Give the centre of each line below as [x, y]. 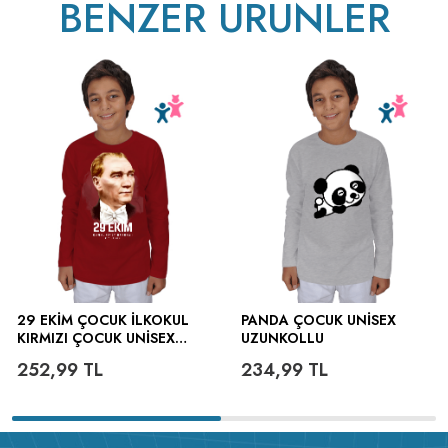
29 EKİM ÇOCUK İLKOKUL [103, 320]
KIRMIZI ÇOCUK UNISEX [96, 338]
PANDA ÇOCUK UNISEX [318, 320]
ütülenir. [43, 24]
